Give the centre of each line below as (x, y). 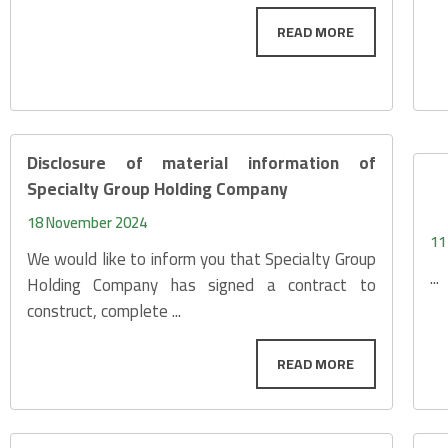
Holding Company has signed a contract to (201, 285)
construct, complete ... (103, 311)
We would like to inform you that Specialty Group (201, 259)
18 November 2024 (86, 223)
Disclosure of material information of (201, 163)
